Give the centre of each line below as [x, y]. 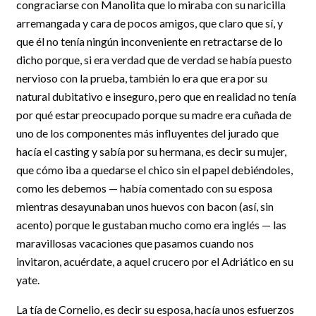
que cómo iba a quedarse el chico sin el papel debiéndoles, [154, 170]
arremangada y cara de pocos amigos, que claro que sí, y [150, 23]
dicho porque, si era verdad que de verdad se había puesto [154, 60]
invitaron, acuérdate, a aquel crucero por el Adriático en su [155, 261]
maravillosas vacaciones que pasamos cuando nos [135, 243]
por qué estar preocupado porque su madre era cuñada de [154, 115]
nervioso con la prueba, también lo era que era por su [142, 78]
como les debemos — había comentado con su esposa [144, 188]
